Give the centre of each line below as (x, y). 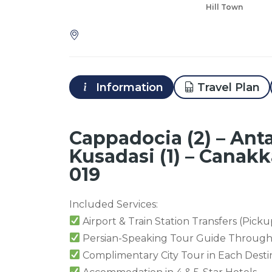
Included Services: (114, 204)
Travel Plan (229, 87)
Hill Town (224, 7)
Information (128, 87)
